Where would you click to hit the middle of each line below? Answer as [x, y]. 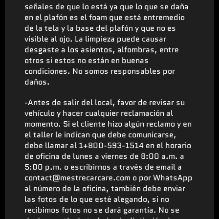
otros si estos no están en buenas [87, 60]
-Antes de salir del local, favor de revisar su [105, 102]
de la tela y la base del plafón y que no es [100, 28]
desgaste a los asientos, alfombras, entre [102, 49]
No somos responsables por [124, 71]
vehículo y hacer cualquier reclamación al [99, 113]
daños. [37, 82]
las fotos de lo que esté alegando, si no [97, 199]
